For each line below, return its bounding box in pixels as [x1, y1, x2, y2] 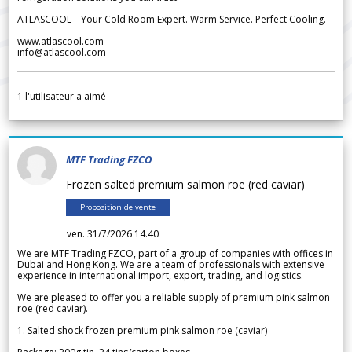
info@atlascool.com [17, 46, 106, 60]
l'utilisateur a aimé [23, 90, 106, 104]
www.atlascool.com [17, 35, 104, 49]
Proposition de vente [80, 202, 156, 213]
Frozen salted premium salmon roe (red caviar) [66, 177, 311, 192]
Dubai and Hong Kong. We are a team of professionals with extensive [17, 258, 324, 272]
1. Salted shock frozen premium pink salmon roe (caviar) [17, 324, 267, 338]
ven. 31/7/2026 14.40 [67, 227, 159, 241]
